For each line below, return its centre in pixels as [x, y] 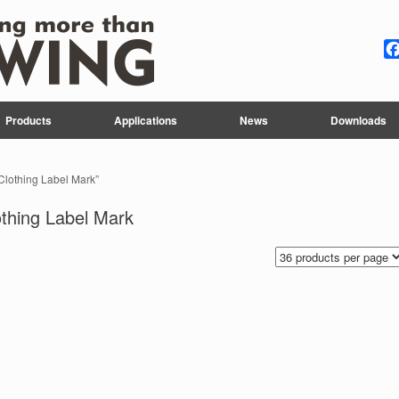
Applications [146, 120]
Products [28, 120]
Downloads [358, 120]
